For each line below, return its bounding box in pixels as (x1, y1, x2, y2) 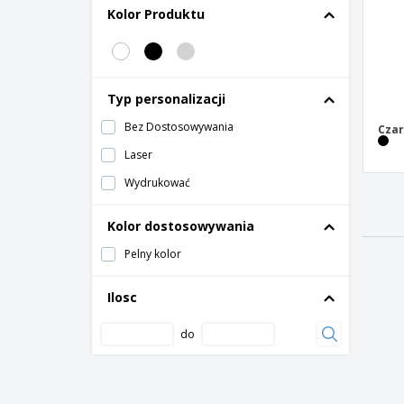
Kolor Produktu (107, 5, 205, 23)
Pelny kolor (124, 246, 181, 262)
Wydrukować (124, 175, 190, 190)
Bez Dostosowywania (124, 119, 234, 134)
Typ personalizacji (107, 90, 225, 107)
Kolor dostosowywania (107, 217, 254, 234)
